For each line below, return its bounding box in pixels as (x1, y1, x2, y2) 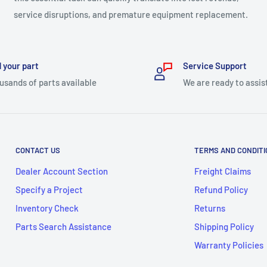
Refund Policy (194, 184, 248, 195)
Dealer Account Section (15, 165, 108, 176)
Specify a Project (15, 184, 83, 195)
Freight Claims (194, 165, 251, 176)
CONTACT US (15, 145, 60, 155)
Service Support (183, 60, 247, 71)
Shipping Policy (194, 221, 254, 232)
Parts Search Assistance (15, 221, 111, 232)
